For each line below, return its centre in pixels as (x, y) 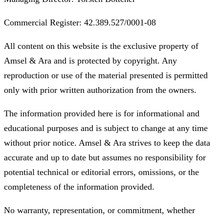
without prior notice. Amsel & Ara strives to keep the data (107, 142)
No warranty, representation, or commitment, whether (99, 210)
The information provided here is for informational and (102, 113)
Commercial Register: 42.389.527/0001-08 (80, 22)
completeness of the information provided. (79, 186)
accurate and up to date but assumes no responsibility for (105, 157)
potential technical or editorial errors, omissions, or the (101, 172)
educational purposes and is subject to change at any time (106, 128)
